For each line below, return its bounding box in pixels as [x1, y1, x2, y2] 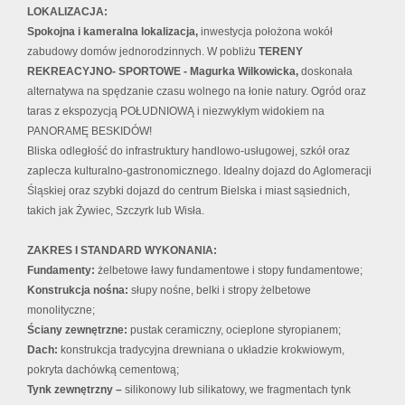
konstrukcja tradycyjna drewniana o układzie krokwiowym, [61, 344, 344, 357]
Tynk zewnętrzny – [27, 383, 125, 397]
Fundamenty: [27, 264, 98, 278]
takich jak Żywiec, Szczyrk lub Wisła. [27, 204, 204, 218]
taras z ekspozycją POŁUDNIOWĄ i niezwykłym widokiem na [27, 105, 325, 118]
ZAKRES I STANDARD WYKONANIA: [27, 244, 217, 258]
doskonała [298, 65, 353, 79]
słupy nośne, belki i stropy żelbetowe [131, 284, 311, 297]
